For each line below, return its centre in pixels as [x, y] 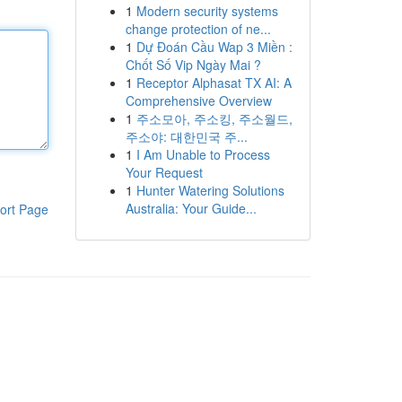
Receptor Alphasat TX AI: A [214, 83]
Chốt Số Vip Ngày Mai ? [193, 65]
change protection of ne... [198, 29]
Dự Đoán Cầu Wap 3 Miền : [214, 47]
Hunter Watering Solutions [210, 190]
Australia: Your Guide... [191, 208]
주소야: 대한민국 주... [186, 136]
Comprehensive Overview [198, 100]
